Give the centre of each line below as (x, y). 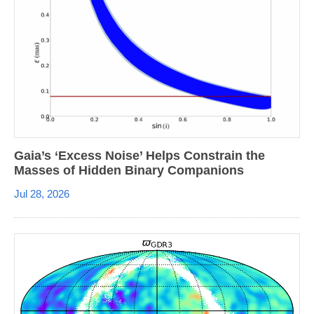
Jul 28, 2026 (42, 193)
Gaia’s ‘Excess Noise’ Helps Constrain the (139, 155)
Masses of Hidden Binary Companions (129, 170)
